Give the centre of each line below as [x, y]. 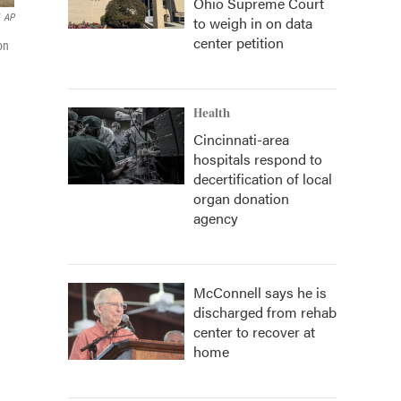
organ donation [241, 198]
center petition [239, 43]
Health [212, 114]
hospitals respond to [258, 159]
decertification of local [263, 179]
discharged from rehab [265, 312]
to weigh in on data [253, 23]
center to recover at [254, 332]
